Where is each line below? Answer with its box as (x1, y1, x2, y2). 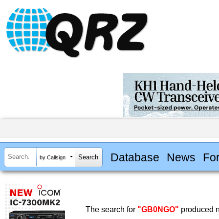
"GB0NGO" (137, 205, 179, 214)
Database (110, 151, 159, 164)
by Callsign (40, 154, 66, 160)
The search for (86, 205, 137, 214)
